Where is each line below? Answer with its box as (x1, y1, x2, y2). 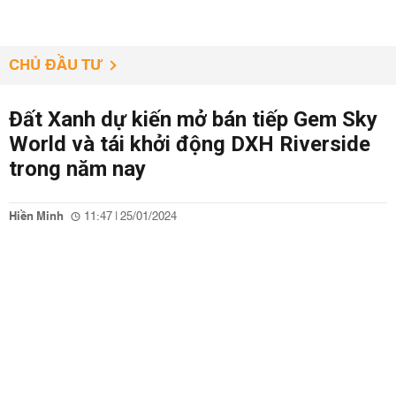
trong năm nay (9, 156, 146, 181)
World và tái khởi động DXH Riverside (9, 132, 370, 156)
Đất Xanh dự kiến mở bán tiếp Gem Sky (9, 107, 377, 132)
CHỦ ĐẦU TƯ (9, 51, 103, 80)
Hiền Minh (9, 206, 64, 227)
